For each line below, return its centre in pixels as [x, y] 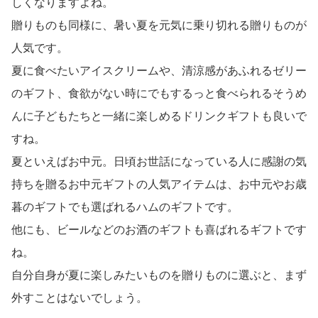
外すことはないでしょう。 [79, 298]
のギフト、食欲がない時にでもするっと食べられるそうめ [159, 94]
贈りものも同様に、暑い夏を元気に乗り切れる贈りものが [159, 26]
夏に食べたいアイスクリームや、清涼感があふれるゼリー [159, 71]
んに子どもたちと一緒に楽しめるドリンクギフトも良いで [159, 116]
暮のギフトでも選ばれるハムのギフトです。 [125, 207]
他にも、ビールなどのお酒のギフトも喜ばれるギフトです [159, 230]
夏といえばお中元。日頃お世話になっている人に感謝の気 [159, 162]
